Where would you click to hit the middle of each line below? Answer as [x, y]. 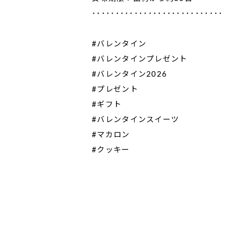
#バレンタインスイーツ [136, 120]
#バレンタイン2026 [130, 74]
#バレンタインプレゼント [140, 59]
